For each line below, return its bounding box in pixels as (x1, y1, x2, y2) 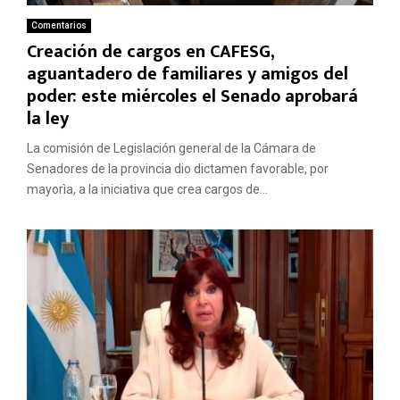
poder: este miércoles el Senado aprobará (27, 80, 358, 112)
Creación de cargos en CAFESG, (27, 36, 274, 67)
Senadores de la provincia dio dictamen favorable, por (27, 161, 329, 176)
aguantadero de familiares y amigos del (27, 58, 348, 89)
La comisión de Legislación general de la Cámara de (27, 140, 316, 155)
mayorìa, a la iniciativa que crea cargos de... (27, 181, 268, 196)
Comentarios (31, 20, 87, 30)
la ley (27, 103, 69, 134)
